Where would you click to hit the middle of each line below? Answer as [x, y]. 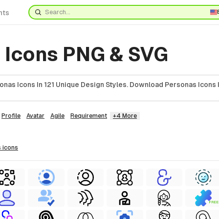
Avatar [35, 116]
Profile [11, 116]
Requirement [89, 116]
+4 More [125, 116]
